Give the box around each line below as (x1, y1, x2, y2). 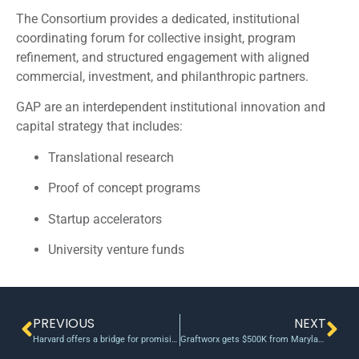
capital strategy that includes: (16, 119, 183, 135)
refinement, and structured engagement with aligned (16, 50, 309, 66)
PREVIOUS (33, 314, 95, 333)
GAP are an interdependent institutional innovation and (16, 99, 325, 115)
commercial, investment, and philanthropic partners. (16, 69, 309, 85)
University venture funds (48, 242, 184, 258)
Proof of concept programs (48, 180, 200, 196)
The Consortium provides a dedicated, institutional (16, 11, 300, 27)
